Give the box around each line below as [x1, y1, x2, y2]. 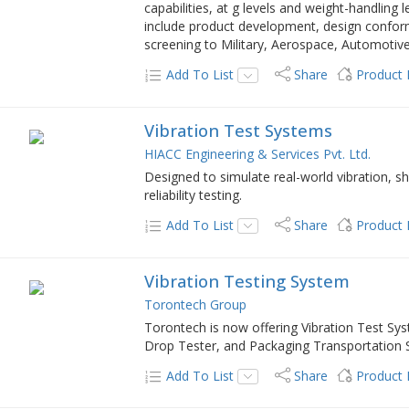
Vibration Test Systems [144, 119, 333, 142]
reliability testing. [144, 185, 243, 204]
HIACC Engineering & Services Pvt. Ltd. [144, 144, 372, 163]
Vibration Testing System [144, 269, 351, 292]
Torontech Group [144, 295, 247, 313]
